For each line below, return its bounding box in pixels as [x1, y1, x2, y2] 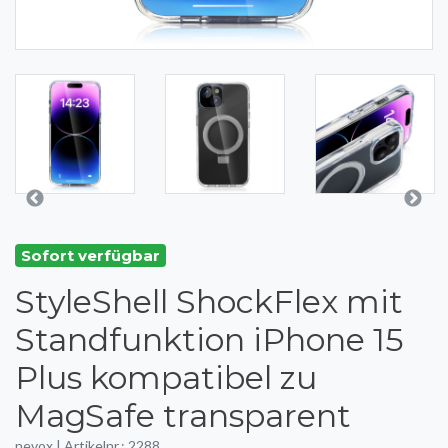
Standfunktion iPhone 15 [15, 319, 404, 359]
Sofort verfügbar [21, 246, 160, 265]
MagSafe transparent [15, 395, 351, 435]
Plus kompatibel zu [15, 357, 317, 397]
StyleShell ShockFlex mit [15, 281, 403, 321]
